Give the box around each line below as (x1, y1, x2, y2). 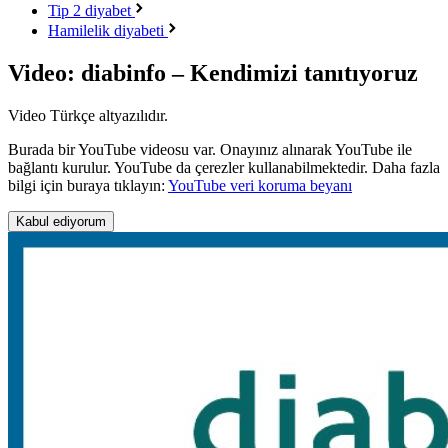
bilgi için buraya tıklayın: (8, 176, 168, 194)
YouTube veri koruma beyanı (168, 176, 352, 194)
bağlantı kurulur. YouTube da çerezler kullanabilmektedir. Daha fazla (8, 158, 440, 176)
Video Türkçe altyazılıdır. (8, 106, 168, 124)
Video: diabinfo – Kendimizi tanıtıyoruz (8, 59, 418, 86)
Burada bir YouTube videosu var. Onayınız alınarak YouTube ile (8, 140, 412, 158)
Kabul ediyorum (16, 213, 106, 229)
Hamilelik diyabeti (48, 21, 168, 39)
